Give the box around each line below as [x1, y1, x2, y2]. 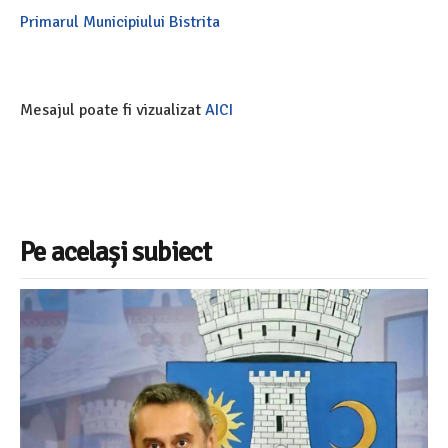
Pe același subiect [20, 235, 212, 269]
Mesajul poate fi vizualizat [20, 100, 205, 120]
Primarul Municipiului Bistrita [20, 12, 224, 32]
